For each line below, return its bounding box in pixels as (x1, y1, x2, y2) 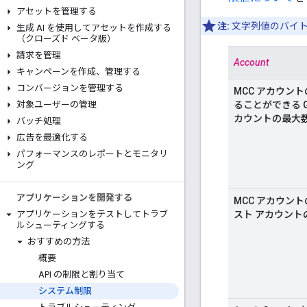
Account (234, 56, 269, 68)
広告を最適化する (16, 132, 88, 143)
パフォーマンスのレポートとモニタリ (16, 149, 168, 159)
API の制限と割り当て (38, 269, 125, 280)
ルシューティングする (16, 220, 105, 230)
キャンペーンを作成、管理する (16, 66, 140, 77)
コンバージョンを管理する (16, 83, 123, 93)
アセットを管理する (16, 6, 97, 16)
